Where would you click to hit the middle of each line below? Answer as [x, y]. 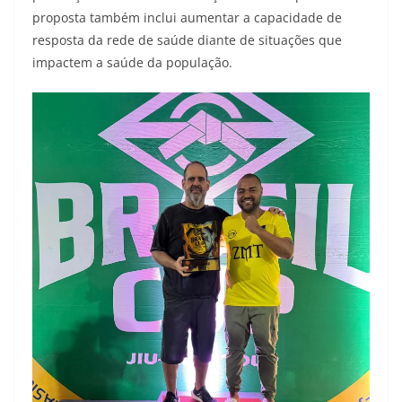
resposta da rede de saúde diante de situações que [187, 40]
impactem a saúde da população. [132, 63]
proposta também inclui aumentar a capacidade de [187, 18]
